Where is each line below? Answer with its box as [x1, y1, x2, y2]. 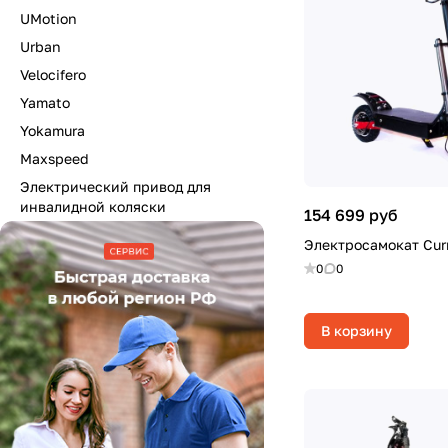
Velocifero [20, 66, 86, 83]
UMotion [20, 10, 77, 27]
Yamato [20, 94, 70, 111]
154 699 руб [304, 205, 398, 225]
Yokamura [20, 122, 85, 139]
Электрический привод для [20, 178, 211, 195]
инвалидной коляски [20, 198, 166, 215]
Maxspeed [20, 150, 89, 167]
